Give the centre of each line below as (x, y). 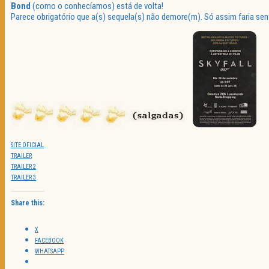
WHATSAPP (50, 252)
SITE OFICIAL (27, 145)
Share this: (28, 203)
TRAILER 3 (23, 178)
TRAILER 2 (23, 167)
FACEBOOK (49, 241)
